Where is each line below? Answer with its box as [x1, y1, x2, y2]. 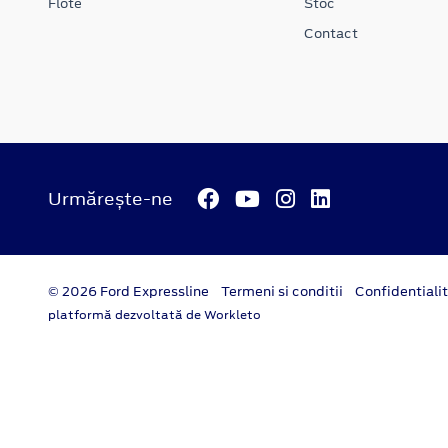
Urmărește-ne [48, 186, 173, 211]
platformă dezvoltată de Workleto [48, 307, 261, 324]
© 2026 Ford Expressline [48, 282, 209, 302]
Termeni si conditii [221, 282, 343, 302]
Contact [303, 23, 358, 43]
